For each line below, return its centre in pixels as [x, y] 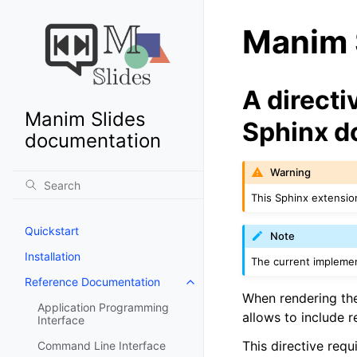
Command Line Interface [102, 345]
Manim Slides [85, 119]
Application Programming [103, 307]
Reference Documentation [92, 282]
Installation [53, 256]
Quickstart [52, 231]
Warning [291, 173]
